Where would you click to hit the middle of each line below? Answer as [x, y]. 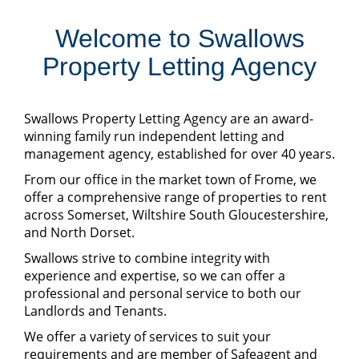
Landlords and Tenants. [95, 311]
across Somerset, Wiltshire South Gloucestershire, [176, 215]
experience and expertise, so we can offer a [155, 276]
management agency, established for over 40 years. [179, 154]
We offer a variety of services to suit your [147, 337]
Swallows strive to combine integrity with [147, 258]
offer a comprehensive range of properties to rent [175, 198]
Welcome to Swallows [179, 39]
